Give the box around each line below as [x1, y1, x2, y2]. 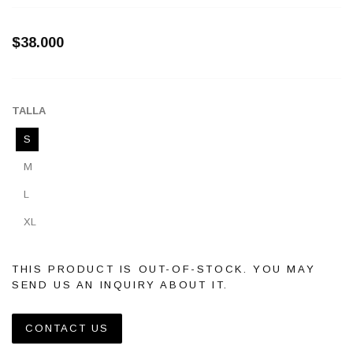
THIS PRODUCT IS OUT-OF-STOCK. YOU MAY [12, 262, 316, 275]
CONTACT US [25, 321, 109, 334]
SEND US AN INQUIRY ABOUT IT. [12, 278, 229, 291]
